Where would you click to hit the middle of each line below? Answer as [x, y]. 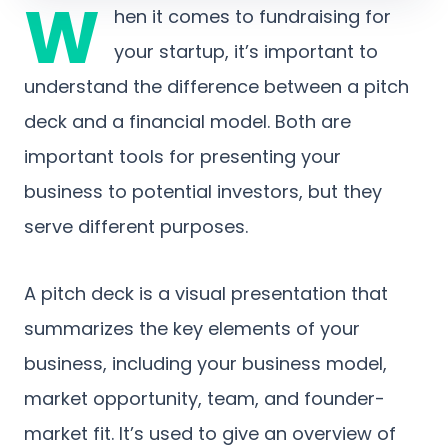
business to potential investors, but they [203, 191]
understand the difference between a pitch [216, 86]
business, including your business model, [205, 363]
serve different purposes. [136, 226]
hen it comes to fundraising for [252, 16]
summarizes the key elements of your [192, 328]
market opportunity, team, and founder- [204, 398]
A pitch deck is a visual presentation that [206, 293]
